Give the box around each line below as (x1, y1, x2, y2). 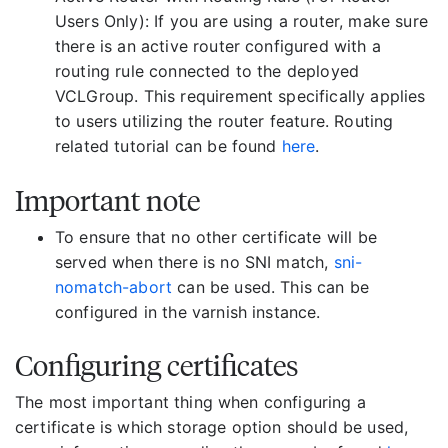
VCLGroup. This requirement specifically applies (55, 85, 426, 106)
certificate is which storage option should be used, (15, 417, 409, 438)
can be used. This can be (172, 276, 370, 297)
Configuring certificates (15, 348, 299, 384)
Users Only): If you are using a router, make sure (55, 10, 428, 31)
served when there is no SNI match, (55, 251, 334, 272)
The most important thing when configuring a (15, 392, 366, 413)
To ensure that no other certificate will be (55, 226, 377, 247)
